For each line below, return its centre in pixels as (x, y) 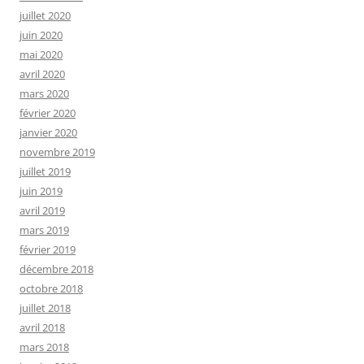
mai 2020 (41, 54)
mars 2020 (44, 93)
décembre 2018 (56, 269)
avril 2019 (42, 210)
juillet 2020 (45, 15)
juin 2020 (41, 35)
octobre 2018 (51, 288)
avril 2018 (42, 327)
